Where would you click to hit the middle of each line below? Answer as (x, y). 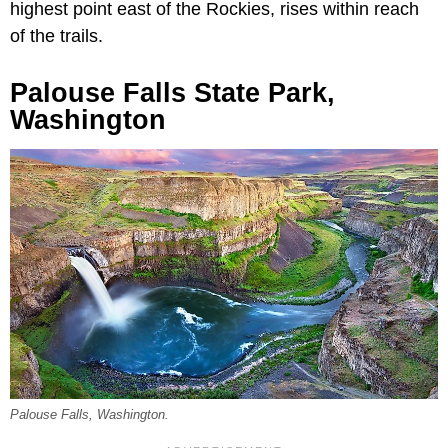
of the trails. (56, 35)
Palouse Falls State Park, (172, 92)
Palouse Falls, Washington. (89, 415)
